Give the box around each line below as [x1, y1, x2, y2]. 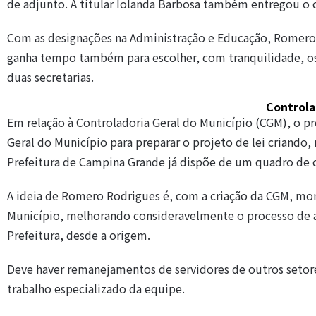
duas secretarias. [7, 68, 94, 85]
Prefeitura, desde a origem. [7, 226, 150, 243]
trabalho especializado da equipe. [7, 280, 185, 297]
